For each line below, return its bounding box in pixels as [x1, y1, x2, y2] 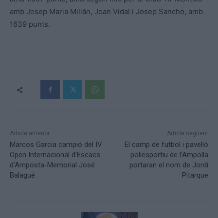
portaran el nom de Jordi [129, 161, 208, 170]
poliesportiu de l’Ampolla [130, 150, 208, 160]
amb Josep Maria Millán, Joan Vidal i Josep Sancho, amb [10, 7, 203, 17]
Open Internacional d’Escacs [10, 150, 100, 160]
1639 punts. [10, 19, 50, 29]
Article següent [166, 130, 208, 137]
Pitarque [182, 171, 208, 180]
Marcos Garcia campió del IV [10, 140, 102, 149]
